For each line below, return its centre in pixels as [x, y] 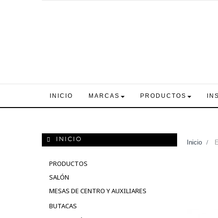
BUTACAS [63, 206]
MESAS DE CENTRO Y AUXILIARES [98, 191]
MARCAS [104, 96]
